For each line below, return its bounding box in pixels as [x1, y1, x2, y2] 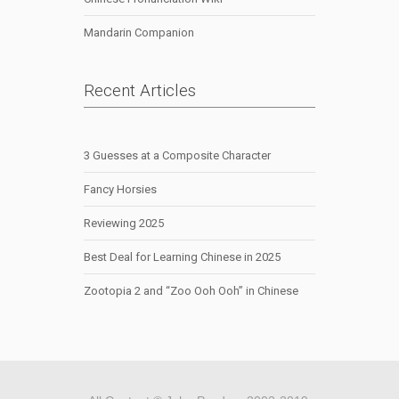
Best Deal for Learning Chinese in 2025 [84, 249, 281, 264]
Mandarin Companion [84, 25, 194, 39]
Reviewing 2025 [84, 216, 164, 230]
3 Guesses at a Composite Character [84, 148, 271, 162]
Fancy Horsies [84, 182, 157, 196]
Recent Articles [84, 79, 196, 101]
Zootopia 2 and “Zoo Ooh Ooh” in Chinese [84, 283, 298, 297]
